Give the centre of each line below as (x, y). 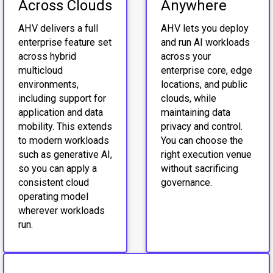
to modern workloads (63, 141)
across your (186, 57)
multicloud (40, 71)
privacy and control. (201, 127)
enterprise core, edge (206, 71)
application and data (60, 113)
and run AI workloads (205, 43)
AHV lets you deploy (204, 29)
